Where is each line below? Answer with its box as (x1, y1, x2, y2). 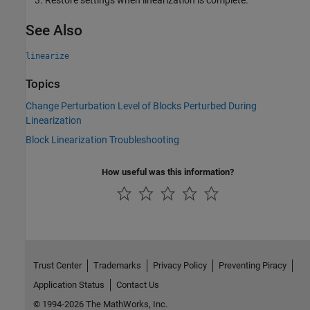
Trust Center (33, 260, 82, 271)
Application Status (33, 280, 104, 291)
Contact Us (116, 280, 159, 291)
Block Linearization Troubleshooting (26, 134, 179, 145)
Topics (26, 77, 60, 91)
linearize (26, 51, 69, 62)
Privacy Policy (152, 260, 207, 271)
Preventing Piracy (218, 260, 286, 271)
